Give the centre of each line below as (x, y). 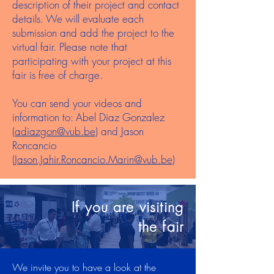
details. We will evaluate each (78, 19)
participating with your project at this (92, 61)
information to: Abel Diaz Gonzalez (88, 117)
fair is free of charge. (57, 75)
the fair (161, 227)
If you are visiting (128, 207)
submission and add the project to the (93, 33)
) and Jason (120, 131)
